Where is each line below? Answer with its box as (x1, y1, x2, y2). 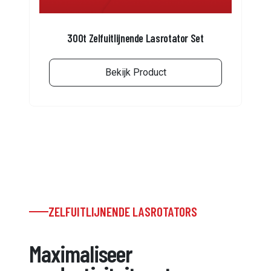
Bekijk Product (105, 67, 166, 79)
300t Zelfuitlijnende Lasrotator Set (67, 31, 204, 45)
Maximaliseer (29, 238, 132, 267)
